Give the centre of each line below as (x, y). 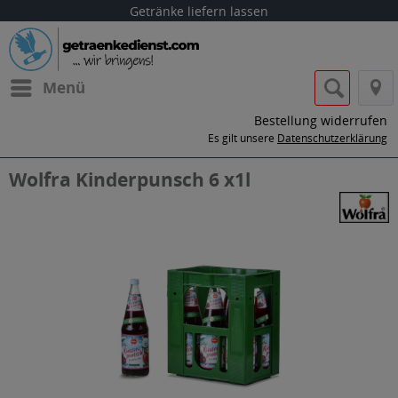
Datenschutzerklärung (332, 138)
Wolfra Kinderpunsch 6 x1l (130, 179)
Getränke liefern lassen (199, 11)
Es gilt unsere (243, 138)
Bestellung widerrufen (321, 120)
